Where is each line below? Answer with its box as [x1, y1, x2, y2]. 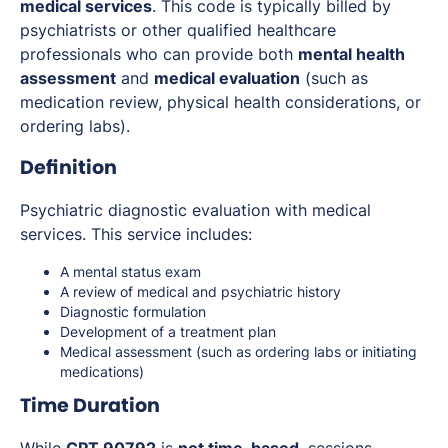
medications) [60, 363, 144, 381]
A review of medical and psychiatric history [60, 283, 341, 301]
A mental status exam [60, 263, 201, 281]
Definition [20, 154, 117, 182]
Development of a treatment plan [60, 323, 276, 341]
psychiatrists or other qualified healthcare [20, 20, 336, 41]
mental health [298, 44, 405, 65]
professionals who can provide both [20, 44, 298, 65]
